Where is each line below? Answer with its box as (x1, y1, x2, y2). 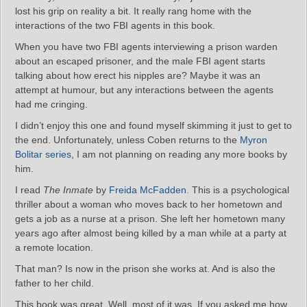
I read (15, 184, 43, 195)
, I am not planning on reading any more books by (71, 149, 287, 160)
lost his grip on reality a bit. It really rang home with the (15, 5, 251, 16)
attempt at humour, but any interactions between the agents (15, 84, 273, 95)
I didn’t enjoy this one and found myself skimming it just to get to (15, 120, 292, 131)
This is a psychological (189, 184, 289, 195)
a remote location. (15, 242, 93, 253)
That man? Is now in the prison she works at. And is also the (15, 263, 275, 274)
